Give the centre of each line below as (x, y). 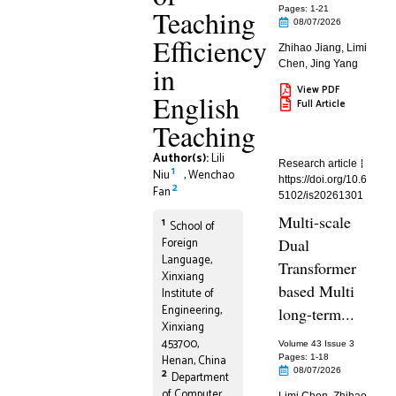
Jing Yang (335, 64)
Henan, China (194, 361)
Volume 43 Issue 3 (317, 343)
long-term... (317, 314)
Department (200, 378)
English (196, 107)
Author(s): (182, 159)
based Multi (317, 291)
